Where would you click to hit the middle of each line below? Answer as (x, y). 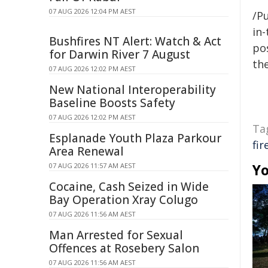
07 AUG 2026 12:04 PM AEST (92, 11)
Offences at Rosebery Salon (124, 248)
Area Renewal (86, 151)
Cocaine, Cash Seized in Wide (129, 187)
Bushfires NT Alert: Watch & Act (135, 41)
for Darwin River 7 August (120, 54)
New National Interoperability (133, 90)
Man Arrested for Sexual (116, 235)
